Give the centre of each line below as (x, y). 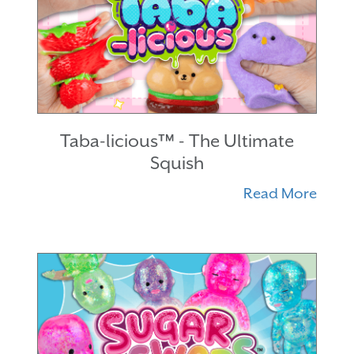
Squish (177, 163)
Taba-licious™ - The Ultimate (177, 141)
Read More (280, 194)
